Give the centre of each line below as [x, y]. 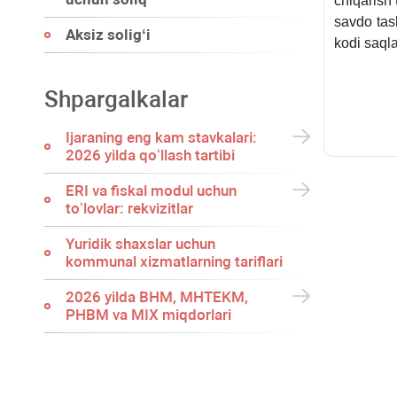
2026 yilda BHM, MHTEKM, [157, 297]
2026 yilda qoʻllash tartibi [150, 155]
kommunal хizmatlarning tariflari [174, 261]
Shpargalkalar [116, 99]
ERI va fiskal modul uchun [151, 191]
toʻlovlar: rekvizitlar [129, 208]
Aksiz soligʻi [108, 35]
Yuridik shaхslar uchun [140, 244]
